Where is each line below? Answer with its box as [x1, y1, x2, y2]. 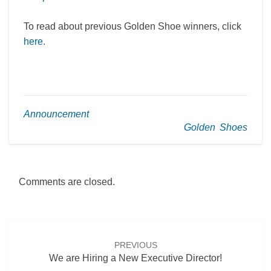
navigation [8, 232, 79, 248]
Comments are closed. [19, 176, 115, 187]
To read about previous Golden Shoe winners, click [24, 21, 241, 32]
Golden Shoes [184, 122, 247, 133]
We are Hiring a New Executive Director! [49, 252, 222, 263]
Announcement [24, 109, 89, 120]
